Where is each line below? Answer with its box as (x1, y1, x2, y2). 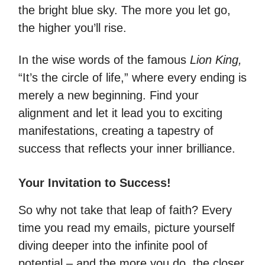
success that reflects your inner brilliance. (18, 142, 235, 155)
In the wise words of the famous (18, 53, 190, 66)
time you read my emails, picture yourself (18, 221, 235, 234)
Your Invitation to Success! (18, 176, 171, 189)
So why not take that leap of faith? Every (18, 203, 232, 216)
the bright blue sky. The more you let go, (18, 4, 231, 17)
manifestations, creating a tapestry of (18, 124, 214, 137)
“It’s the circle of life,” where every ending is (18, 71, 247, 84)
